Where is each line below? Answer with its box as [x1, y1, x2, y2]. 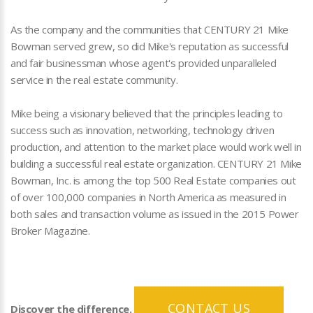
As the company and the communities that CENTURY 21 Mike [10, 22, 289, 37]
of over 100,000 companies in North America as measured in [10, 190, 286, 205]
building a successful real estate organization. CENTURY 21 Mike [10, 156, 302, 171]
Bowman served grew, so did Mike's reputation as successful [10, 39, 289, 54]
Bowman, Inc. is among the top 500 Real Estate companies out [10, 173, 296, 188]
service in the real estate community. [10, 73, 178, 87]
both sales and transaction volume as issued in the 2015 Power [10, 207, 299, 221]
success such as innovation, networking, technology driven [10, 123, 275, 138]
